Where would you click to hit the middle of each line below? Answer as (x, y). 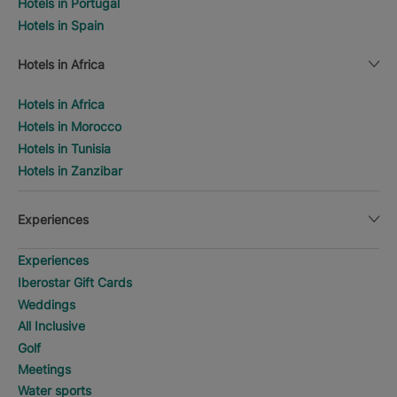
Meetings (44, 370)
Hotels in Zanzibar (70, 171)
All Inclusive (51, 326)
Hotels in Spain (61, 26)
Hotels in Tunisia (64, 149)
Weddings (47, 305)
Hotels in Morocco (70, 127)
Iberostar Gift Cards (75, 283)
